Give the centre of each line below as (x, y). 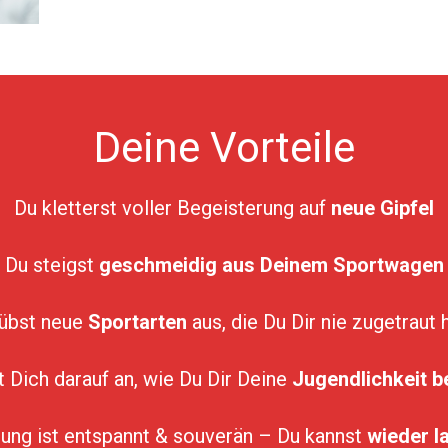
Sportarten (137, 322)
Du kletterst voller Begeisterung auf (172, 208)
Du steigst (51, 265)
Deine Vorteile (224, 148)
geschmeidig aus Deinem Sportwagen (271, 265)
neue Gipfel (382, 208)
